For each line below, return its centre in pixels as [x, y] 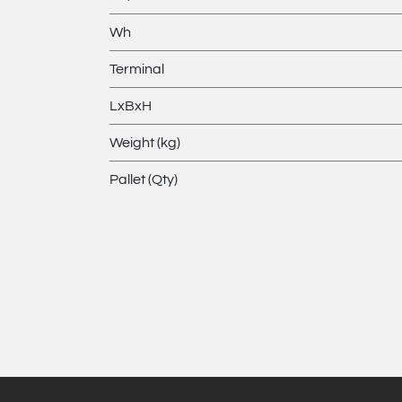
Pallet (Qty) [144, 179]
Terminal [137, 69]
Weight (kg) [145, 143]
